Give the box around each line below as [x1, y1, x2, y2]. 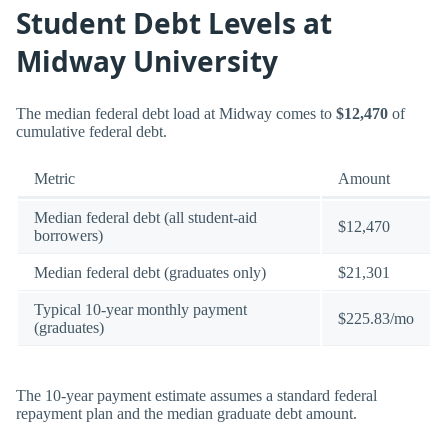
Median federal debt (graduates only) [34, 264, 266, 282]
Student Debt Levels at [16, 3, 332, 42]
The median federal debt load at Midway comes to [16, 105, 336, 123]
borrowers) [34, 227, 103, 245]
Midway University [16, 41, 278, 80]
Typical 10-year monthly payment [34, 301, 247, 319]
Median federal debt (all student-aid [34, 209, 257, 227]
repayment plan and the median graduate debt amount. [16, 404, 357, 422]
